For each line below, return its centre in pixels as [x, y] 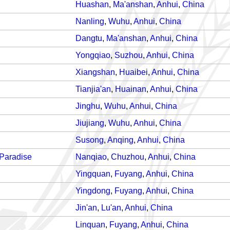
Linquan [90, 225]
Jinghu [88, 106]
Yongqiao [93, 55]
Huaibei [133, 72]
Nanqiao [91, 157]
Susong [90, 140]
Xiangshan [95, 72]
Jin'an [86, 208]
